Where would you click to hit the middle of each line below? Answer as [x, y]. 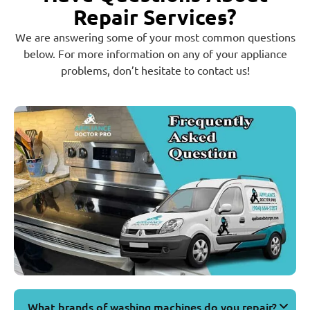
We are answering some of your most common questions [155, 36]
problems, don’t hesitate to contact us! [155, 70]
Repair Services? [155, 17]
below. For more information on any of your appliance [155, 53]
